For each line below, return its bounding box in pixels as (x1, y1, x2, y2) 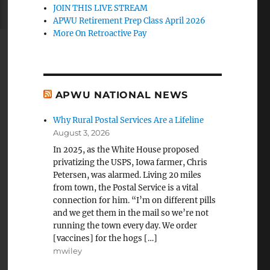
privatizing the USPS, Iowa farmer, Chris (53, 157, 208, 168)
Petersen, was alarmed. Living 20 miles (53, 170, 202, 180)
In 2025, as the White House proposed (53, 145, 199, 155)
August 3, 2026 (53, 128, 110, 137)
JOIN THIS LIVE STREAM (53, 3, 148, 13)
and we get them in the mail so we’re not (53, 208, 209, 218)
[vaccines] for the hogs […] (53, 233, 158, 243)
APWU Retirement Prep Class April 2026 (53, 16, 206, 26)
